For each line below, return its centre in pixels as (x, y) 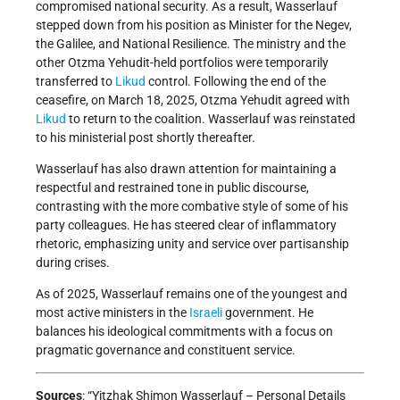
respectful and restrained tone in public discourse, (172, 188)
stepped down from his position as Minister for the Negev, (194, 25)
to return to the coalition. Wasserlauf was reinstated (211, 119)
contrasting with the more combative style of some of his (192, 207)
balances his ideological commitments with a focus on (184, 332)
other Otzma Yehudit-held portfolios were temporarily (182, 63)
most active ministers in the (112, 313)
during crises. (73, 263)
